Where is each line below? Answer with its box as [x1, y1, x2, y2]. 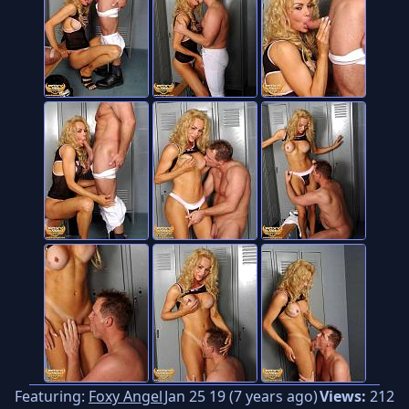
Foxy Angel [89, 386, 163, 406]
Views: [320, 386, 366, 406]
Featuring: [15, 386, 89, 406]
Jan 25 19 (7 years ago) [164, 386, 318, 406]
